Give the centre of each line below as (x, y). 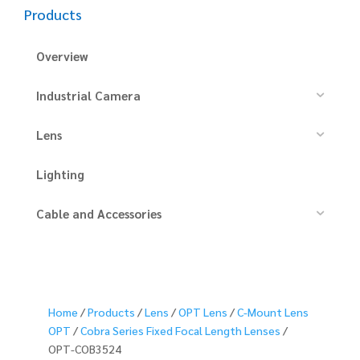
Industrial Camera (88, 95)
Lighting (60, 174)
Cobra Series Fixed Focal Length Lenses (180, 331)
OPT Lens (203, 312)
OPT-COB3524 (85, 349)
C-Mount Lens (273, 312)
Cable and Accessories (99, 213)
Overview (62, 55)
